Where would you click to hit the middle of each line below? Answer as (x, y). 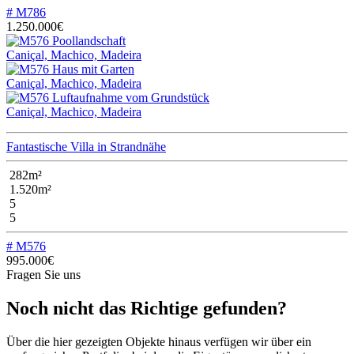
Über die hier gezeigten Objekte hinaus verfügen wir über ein (159, 341)
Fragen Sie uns (43, 274)
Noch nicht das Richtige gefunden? (147, 308)
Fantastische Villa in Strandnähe (86, 146)
